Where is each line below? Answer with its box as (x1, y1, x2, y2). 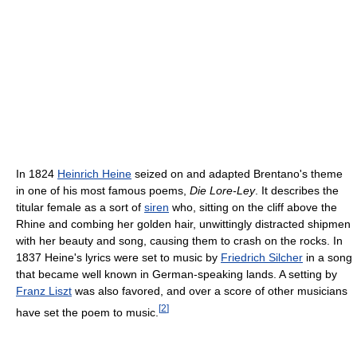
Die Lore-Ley (190, 183, 255, 197)
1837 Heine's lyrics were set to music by (16, 250, 221, 264)
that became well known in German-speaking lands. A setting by (16, 267, 337, 280)
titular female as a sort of (16, 200, 144, 214)
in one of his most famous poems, (16, 183, 190, 197)
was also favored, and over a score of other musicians (72, 284, 347, 297)
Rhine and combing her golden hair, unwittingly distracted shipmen (16, 217, 351, 230)
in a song (303, 250, 352, 264)
